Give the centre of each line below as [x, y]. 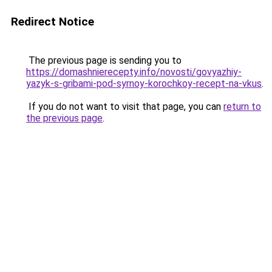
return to [242, 107]
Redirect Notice [53, 22]
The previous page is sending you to [104, 60]
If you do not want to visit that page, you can [125, 107]
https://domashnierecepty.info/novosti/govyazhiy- [134, 72]
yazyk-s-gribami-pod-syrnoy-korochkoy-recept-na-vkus [144, 83]
